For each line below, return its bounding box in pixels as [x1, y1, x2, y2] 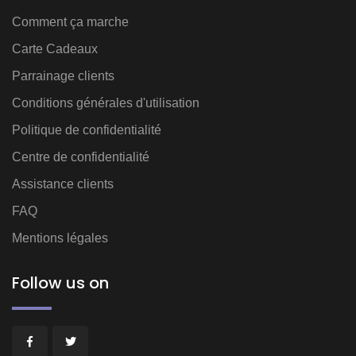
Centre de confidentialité [12, 149, 149, 164]
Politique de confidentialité [12, 122, 161, 137]
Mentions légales [12, 230, 108, 245]
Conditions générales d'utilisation [12, 95, 199, 110]
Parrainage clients [12, 68, 114, 83]
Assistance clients [12, 176, 114, 191]
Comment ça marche [12, 14, 129, 29]
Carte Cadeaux [12, 41, 98, 56]
